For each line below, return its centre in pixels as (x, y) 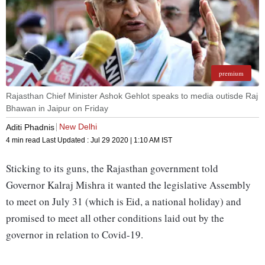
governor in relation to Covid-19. (75, 235)
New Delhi (78, 127)
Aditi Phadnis (30, 127)
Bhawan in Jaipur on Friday (57, 109)
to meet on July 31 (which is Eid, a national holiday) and (124, 202)
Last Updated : (66, 140)
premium (231, 73)
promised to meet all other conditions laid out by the (115, 218)
